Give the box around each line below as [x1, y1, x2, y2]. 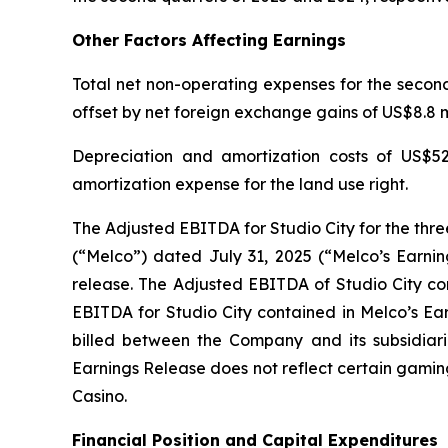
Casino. [72, 386, 127, 406]
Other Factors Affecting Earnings [72, 30, 346, 50]
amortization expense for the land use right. [72, 174, 408, 194]
